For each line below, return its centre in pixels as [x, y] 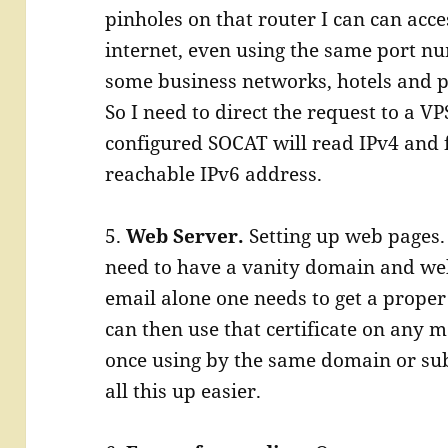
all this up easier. [183, 391]
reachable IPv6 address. [214, 174]
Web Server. [185, 236]
